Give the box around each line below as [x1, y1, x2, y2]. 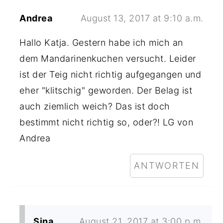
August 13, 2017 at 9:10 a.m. [80, 12, 204, 23]
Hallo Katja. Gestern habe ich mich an [19, 37, 183, 48]
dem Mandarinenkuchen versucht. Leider [19, 53, 196, 64]
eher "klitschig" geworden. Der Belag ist [19, 85, 193, 96]
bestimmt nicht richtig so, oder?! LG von [19, 116, 194, 127]
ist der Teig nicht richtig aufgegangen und [19, 69, 202, 80]
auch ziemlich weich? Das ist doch [19, 101, 170, 111]
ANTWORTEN [133, 160, 200, 171]
